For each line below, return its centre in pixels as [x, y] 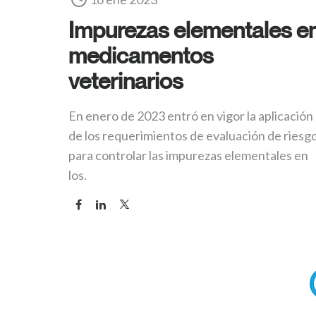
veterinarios [126, 81]
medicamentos [141, 55]
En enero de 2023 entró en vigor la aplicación [191, 116]
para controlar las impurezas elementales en [188, 156]
